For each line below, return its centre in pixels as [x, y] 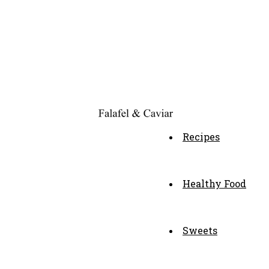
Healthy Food [214, 183]
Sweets [200, 230]
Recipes [201, 137]
